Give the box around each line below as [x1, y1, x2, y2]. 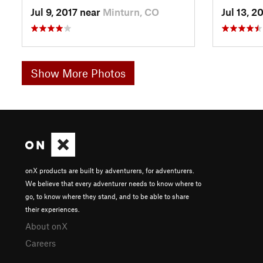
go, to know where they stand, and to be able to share [25, 191, 189, 200]
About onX [25, 220, 68, 231]
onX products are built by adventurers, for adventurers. [25, 166, 194, 174]
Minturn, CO [103, 5, 159, 18]
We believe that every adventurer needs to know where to [25, 178, 201, 187]
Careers [25, 237, 56, 248]
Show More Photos [31, 66, 126, 80]
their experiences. [25, 204, 80, 213]
